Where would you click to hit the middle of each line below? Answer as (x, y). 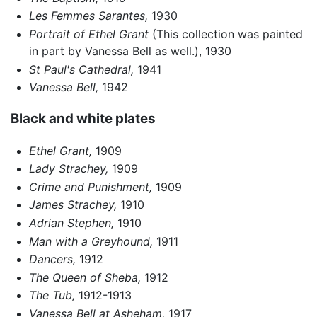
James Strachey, (73, 205)
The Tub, (52, 295)
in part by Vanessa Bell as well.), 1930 (130, 51)
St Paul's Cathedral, (81, 69)
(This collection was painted (225, 34)
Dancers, (52, 259)
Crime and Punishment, (90, 186)
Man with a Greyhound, (91, 241)
